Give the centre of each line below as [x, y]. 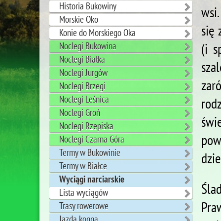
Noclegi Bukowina [88, 46]
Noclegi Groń [80, 113]
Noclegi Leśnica [84, 99]
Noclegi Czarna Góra [92, 139]
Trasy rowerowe [84, 206]
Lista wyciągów [84, 193]
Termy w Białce [83, 166]
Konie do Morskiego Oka [97, 33]
